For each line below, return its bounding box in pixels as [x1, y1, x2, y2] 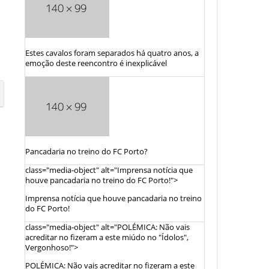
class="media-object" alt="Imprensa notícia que [25, 165, 193, 175]
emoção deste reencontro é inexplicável [25, 58, 167, 68]
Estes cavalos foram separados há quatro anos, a [25, 47, 199, 58]
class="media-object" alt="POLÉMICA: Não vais [25, 222, 190, 232]
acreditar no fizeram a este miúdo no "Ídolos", [25, 232, 189, 243]
